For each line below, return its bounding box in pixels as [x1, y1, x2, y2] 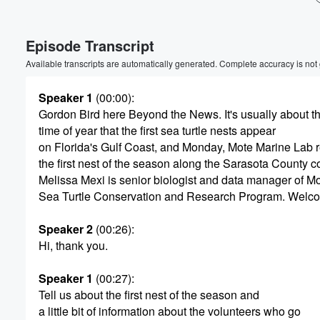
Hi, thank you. [39, 237, 108, 254]
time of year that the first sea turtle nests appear [39, 122, 276, 139]
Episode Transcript [26, 35, 154, 56]
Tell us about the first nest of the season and [39, 286, 259, 303]
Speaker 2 [39, 221, 93, 237]
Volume [251, 24, 289, 36]
